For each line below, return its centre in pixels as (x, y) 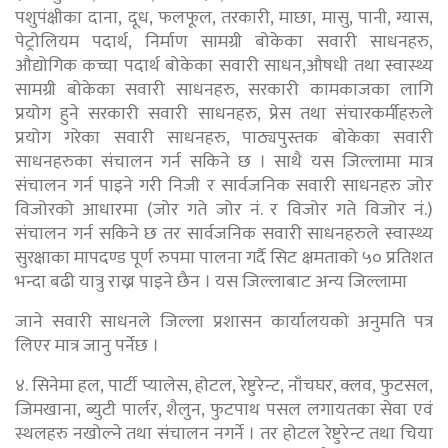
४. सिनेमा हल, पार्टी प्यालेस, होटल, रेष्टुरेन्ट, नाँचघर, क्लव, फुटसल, (224, 385)
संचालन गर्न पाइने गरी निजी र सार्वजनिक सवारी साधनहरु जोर (224, 185)
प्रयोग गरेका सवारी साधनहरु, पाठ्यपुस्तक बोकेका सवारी (224, 137)
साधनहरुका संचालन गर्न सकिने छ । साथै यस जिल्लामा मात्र (224, 161)
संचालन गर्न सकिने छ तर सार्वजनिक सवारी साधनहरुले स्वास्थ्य (224, 233)
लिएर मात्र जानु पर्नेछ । (87, 345)
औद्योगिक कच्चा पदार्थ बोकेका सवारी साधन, (161, 65)
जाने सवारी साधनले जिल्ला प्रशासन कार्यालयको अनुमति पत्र (224, 321)
